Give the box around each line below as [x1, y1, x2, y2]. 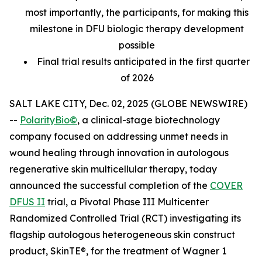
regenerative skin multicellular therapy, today [9, 163, 217, 175]
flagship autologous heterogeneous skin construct [9, 229, 235, 240]
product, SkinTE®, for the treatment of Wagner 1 [9, 245, 226, 257]
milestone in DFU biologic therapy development [30, 23, 244, 35]
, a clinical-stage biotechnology [77, 114, 220, 126]
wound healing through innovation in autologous [9, 147, 229, 158]
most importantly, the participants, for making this [25, 6, 249, 18]
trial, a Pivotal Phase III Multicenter [45, 196, 209, 208]
